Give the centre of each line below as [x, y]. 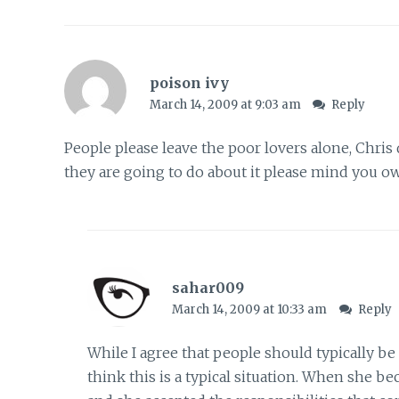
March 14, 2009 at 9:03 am [226, 104]
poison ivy [189, 82]
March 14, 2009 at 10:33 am [251, 310]
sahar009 [208, 288]
